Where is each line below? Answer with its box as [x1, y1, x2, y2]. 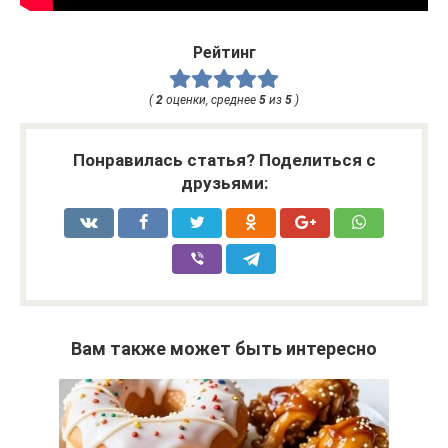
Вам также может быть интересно [71, 337, 377, 359]
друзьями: [180, 172, 268, 193]
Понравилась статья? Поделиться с [72, 149, 376, 170]
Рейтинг [192, 43, 256, 62]
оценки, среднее [163, 92, 259, 107]
